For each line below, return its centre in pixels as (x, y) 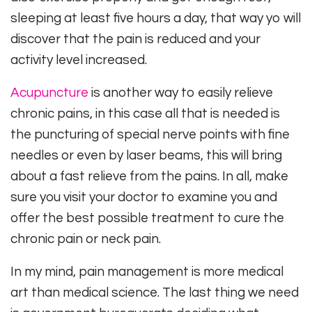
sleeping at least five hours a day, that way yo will (156, 18)
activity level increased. (79, 60)
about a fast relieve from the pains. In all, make (149, 177)
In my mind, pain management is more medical (147, 272)
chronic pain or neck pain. (86, 239)
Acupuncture (49, 93)
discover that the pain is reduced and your (135, 39)
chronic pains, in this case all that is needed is (145, 114)
